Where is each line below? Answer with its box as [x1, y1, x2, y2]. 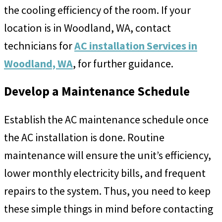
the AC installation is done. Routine [4, 130, 165, 144]
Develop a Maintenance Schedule [4, 83, 190, 99]
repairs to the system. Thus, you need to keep [4, 183, 211, 198]
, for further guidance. [73, 56, 173, 70]
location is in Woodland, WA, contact [4, 20, 171, 35]
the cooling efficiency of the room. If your [4, 2, 191, 17]
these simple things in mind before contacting [4, 201, 213, 216]
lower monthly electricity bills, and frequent [4, 166, 206, 180]
